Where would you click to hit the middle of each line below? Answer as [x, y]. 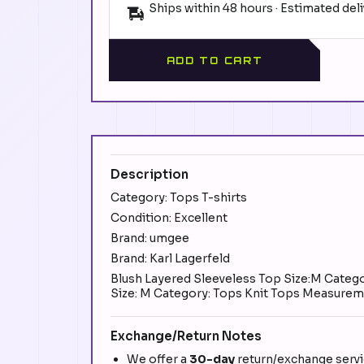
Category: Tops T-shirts [179, 198]
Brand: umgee [150, 238]
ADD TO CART [214, 60]
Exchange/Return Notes [186, 336]
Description [149, 175]
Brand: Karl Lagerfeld [170, 259]
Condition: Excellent [169, 218]
